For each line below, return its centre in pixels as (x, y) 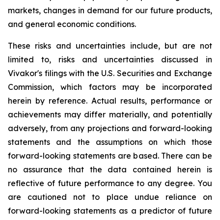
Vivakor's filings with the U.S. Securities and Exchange (110, 73)
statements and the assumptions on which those (110, 142)
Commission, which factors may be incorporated (110, 87)
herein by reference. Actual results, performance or (110, 101)
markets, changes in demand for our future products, (110, 10)
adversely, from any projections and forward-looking (110, 128)
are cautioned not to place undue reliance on (110, 197)
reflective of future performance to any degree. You (110, 183)
